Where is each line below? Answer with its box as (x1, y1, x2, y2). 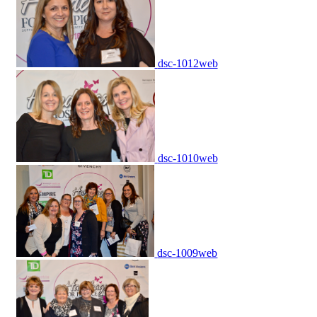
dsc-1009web (157, 247, 218, 260)
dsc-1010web (157, 152, 218, 165)
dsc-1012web (157, 57, 218, 70)
